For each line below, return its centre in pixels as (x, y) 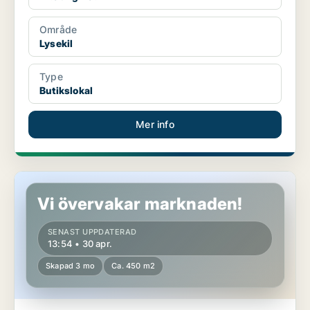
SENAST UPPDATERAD (92, 232)
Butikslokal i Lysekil (60, 178)
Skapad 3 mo (71, 266)
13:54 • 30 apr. (80, 244)
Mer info (155, 125)
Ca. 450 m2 (134, 266)
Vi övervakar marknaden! (140, 204)
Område (58, 30)
